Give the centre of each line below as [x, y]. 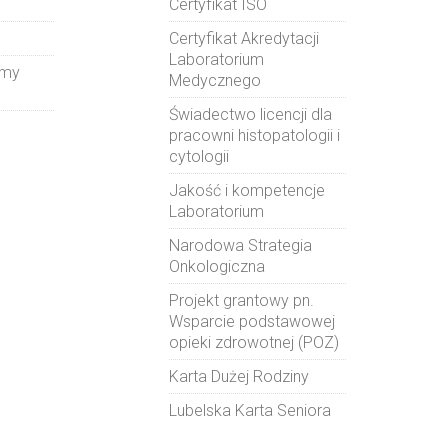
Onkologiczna [216, 266]
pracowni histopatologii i [254, 135]
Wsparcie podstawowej [251, 321]
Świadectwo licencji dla [250, 114]
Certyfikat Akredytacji [243, 38]
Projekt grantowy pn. [241, 300]
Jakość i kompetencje [246, 190]
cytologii [198, 156]
